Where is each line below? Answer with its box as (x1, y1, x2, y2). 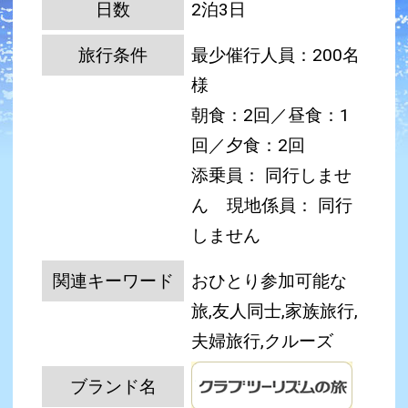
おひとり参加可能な (191, 270, 348, 292)
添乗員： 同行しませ (191, 165, 352, 187)
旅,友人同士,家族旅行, (191, 301, 359, 322)
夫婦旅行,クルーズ (191, 331, 334, 352)
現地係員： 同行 (227, 195, 353, 217)
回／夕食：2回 (191, 135, 306, 157)
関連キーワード (52, 270, 174, 291)
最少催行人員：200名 (191, 45, 361, 66)
